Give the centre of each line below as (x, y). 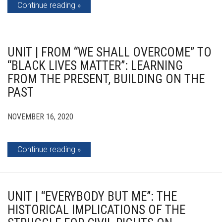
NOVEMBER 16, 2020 (40, 117)
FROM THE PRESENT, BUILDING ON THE (106, 79)
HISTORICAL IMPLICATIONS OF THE (96, 210)
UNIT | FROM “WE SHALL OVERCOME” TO (110, 52)
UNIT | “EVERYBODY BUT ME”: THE (92, 196)
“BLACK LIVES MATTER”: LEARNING (95, 66)
